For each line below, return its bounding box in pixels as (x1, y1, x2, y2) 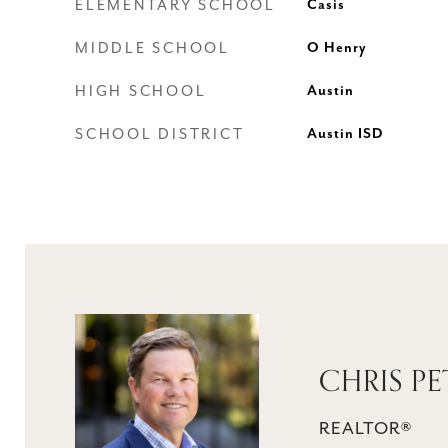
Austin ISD (306, 126, 383, 142)
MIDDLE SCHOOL (75, 40, 230, 57)
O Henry (306, 40, 367, 56)
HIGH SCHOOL (75, 83, 207, 100)
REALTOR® (319, 419, 412, 439)
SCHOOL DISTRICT (75, 126, 245, 143)
